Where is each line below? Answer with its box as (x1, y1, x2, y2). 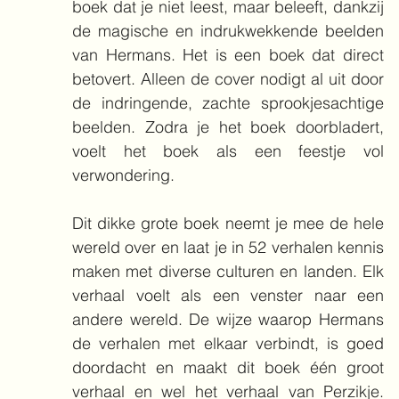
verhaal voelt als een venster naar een (72, 285, 384, 305)
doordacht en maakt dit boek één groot (72, 357, 384, 378)
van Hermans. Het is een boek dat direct (72, 45, 384, 65)
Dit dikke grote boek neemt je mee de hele (72, 213, 384, 233)
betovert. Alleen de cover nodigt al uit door (72, 69, 384, 89)
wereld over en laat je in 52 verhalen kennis (72, 237, 384, 257)
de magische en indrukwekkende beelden (72, 20, 384, 41)
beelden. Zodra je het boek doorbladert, (72, 117, 384, 137)
